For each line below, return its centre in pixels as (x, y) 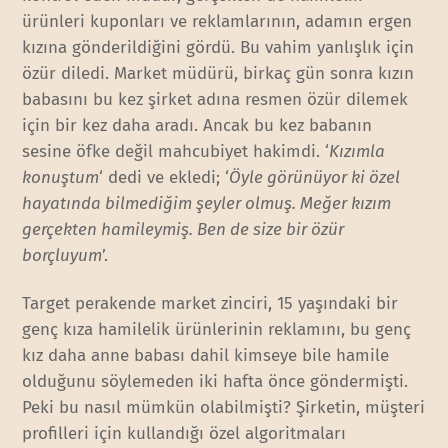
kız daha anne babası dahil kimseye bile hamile (206, 356)
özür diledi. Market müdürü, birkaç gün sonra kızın (218, 74)
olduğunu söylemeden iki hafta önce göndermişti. (215, 382)
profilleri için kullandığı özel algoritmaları (184, 434)
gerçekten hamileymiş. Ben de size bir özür (183, 230)
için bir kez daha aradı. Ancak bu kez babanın (197, 126)
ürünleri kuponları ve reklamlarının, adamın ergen (217, 22)
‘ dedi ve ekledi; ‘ (164, 178)
